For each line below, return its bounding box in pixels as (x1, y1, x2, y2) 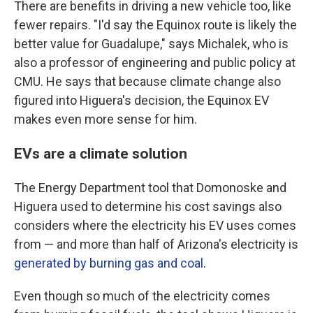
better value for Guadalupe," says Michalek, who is (14, 36, 289, 52)
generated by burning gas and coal (14, 256, 203, 271)
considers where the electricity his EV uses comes (14, 218, 296, 233)
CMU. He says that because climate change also (14, 74, 281, 89)
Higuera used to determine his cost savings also (14, 199, 282, 214)
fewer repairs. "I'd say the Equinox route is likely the (14, 17, 297, 33)
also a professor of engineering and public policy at (14, 55, 296, 71)
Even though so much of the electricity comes (14, 289, 270, 304)
